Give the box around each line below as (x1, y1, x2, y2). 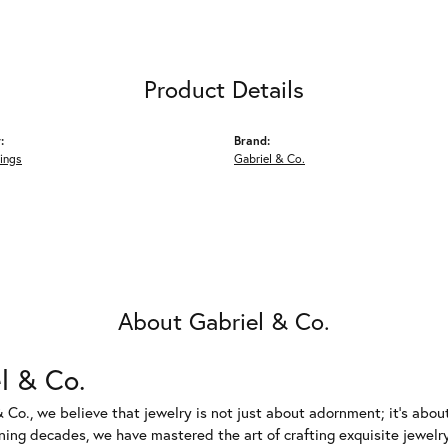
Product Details (144, 73, 304, 105)
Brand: (234, 132, 270, 148)
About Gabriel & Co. (118, 305, 330, 337)
